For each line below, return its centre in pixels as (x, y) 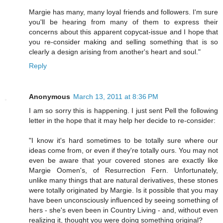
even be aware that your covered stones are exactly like (123, 161)
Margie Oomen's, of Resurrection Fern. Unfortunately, (123, 170)
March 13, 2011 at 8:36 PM (116, 97)
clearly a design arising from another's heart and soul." (115, 52)
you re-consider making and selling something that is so (123, 42)
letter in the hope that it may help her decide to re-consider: (122, 121)
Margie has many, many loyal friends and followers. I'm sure (123, 12)
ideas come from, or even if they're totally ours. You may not (123, 151)
